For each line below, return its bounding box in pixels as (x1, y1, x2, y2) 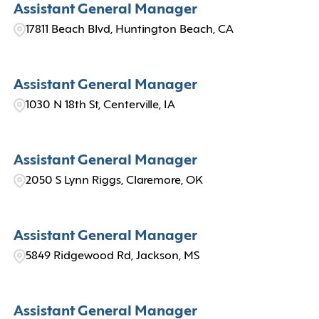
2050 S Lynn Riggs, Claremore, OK (25, 175, 203, 187)
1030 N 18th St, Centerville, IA (25, 100, 175, 111)
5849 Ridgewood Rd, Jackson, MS (25, 251, 199, 262)
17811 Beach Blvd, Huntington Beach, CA (25, 24, 234, 36)
